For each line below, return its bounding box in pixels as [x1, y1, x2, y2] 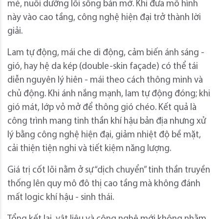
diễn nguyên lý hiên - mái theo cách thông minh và [7, 76, 203, 86]
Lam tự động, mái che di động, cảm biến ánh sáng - [7, 48, 204, 58]
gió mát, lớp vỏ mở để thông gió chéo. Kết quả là [7, 103, 197, 113]
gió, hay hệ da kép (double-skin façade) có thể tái [7, 62, 198, 72]
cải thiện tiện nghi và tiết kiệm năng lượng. [7, 144, 171, 154]
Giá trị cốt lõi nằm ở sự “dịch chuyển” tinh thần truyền [7, 166, 210, 175]
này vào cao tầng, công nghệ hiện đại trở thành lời [7, 13, 201, 23]
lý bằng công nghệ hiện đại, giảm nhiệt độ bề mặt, [7, 131, 201, 140]
